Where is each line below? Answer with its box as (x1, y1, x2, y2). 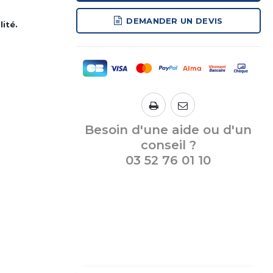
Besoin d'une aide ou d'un (85, 122, 252, 137)
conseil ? (140, 138, 196, 152)
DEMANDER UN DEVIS (126, 15, 223, 26)
